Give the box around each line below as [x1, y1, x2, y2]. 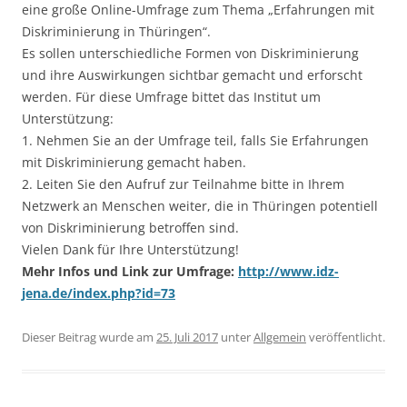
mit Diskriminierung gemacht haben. [22, 154, 246, 171]
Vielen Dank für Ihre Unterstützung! [22, 241, 239, 258]
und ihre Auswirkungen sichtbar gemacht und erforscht [22, 66, 362, 84]
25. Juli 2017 [156, 329, 218, 345]
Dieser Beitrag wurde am [22, 329, 156, 345]
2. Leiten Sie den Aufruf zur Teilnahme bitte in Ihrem [22, 175, 344, 193]
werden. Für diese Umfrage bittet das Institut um [22, 88, 321, 105]
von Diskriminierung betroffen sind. [22, 219, 239, 236]
